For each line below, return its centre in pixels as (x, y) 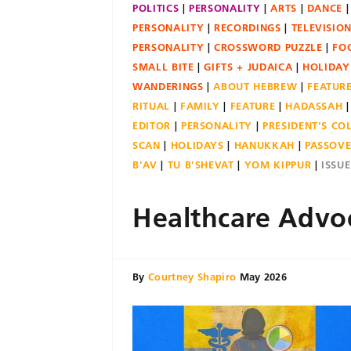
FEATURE (253, 106)
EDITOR (152, 125)
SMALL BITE (163, 67)
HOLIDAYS (197, 145)
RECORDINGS (248, 27)
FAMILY (200, 106)
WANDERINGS (168, 86)
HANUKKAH (264, 145)
